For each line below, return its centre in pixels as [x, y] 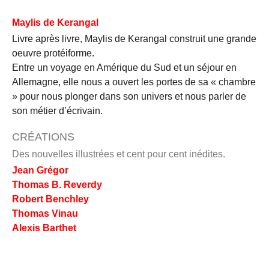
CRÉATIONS [43, 137]
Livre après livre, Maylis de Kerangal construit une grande [134, 38]
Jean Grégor [40, 170]
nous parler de [216, 96]
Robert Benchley [50, 199]
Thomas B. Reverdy [57, 184]
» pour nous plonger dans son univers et [98, 96]
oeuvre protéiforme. [53, 53]
